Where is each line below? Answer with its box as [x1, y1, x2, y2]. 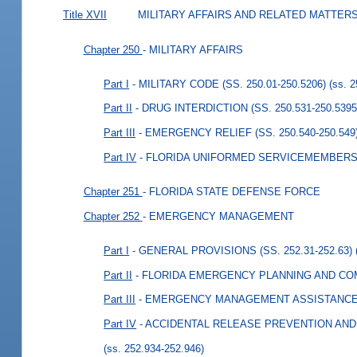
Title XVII [62, 8, 107, 21]
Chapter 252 [83, 210, 143, 222]
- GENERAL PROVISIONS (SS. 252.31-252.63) [132, 245, 353, 257]
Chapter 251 [83, 186, 143, 198]
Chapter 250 [83, 43, 143, 56]
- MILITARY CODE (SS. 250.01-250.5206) [132, 77, 327, 90]
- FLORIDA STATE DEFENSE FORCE [142, 186, 320, 198]
